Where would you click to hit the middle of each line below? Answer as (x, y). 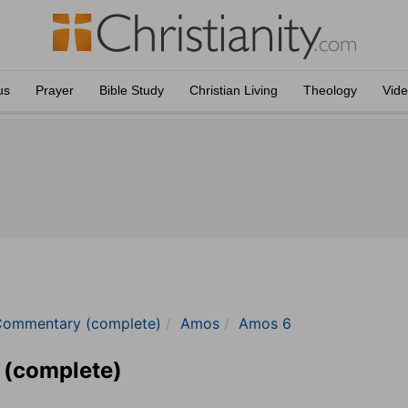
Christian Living (234, 90)
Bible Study (132, 90)
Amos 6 (265, 323)
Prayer (55, 90)
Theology (330, 90)
